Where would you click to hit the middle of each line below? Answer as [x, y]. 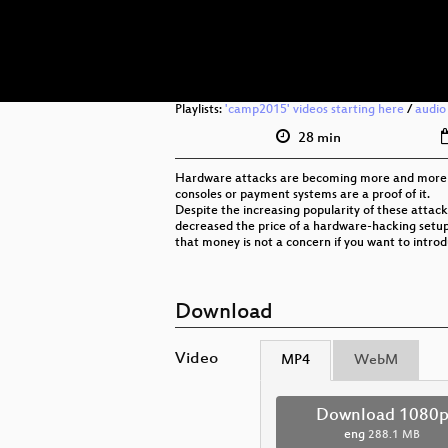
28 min [317, 138]
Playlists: [200, 110]
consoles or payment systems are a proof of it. [302, 195]
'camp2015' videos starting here [314, 110]
